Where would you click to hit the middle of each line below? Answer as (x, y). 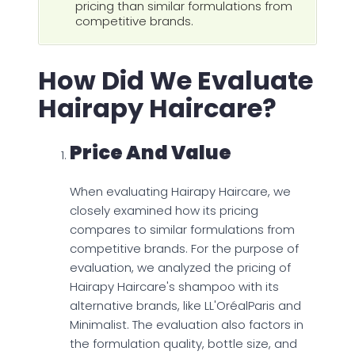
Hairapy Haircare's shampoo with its (174, 287)
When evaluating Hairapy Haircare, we (180, 192)
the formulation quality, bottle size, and (183, 344)
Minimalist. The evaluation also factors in (187, 325)
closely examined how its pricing (164, 211)
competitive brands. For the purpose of (184, 249)
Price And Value (151, 153)
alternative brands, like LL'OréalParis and (185, 306)
